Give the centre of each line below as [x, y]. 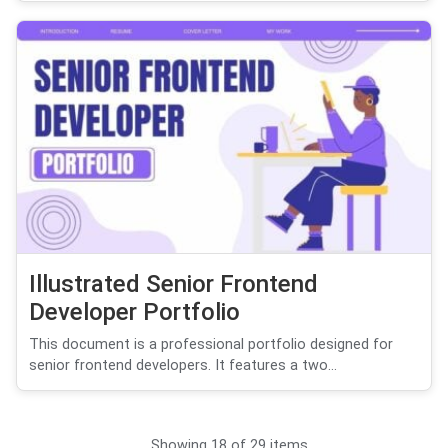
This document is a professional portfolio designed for [211, 345]
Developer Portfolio [134, 312]
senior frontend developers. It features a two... [183, 366]
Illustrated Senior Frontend [173, 284]
